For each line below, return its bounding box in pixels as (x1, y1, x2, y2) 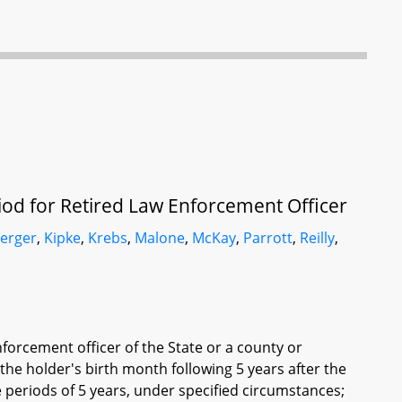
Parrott (243, 228, 293, 248)
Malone (135, 228, 186, 248)
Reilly (300, 228, 336, 248)
